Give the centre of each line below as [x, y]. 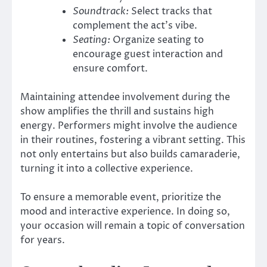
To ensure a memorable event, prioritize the [121, 198]
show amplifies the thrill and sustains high [117, 112]
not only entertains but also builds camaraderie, [130, 155]
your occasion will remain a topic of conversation [133, 226]
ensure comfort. [110, 69]
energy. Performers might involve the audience [129, 126]
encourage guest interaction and [148, 55]
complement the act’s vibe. [135, 26]
